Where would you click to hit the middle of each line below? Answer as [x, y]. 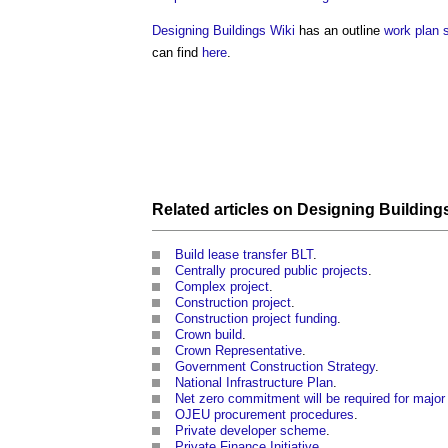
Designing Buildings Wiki [223, 30]
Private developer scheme [250, 430]
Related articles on [224, 209]
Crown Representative [238, 350]
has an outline [339, 30]
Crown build [208, 334]
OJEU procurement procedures [264, 414]
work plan [411, 30]
